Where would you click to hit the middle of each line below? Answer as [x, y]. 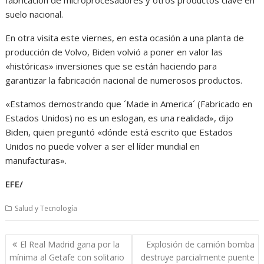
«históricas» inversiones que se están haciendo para [111, 66]
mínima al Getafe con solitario [67, 257]
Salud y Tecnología [46, 208]
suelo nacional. [34, 14]
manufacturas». [36, 160]
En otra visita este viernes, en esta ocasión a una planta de [125, 37]
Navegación [43, 241]
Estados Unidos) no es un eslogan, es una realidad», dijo [120, 118]
